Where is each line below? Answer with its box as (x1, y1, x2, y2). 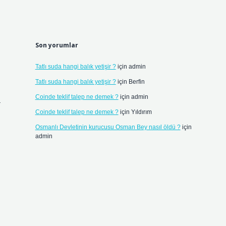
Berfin (128, 78, 145, 85)
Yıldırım (131, 108, 152, 116)
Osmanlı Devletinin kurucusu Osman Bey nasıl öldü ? (35, 124, 181, 131)
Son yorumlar (35, 41, 78, 49)
